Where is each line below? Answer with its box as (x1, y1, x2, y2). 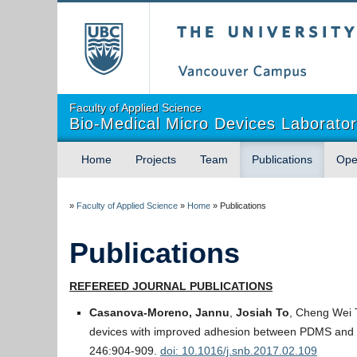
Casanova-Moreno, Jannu (89, 306, 229, 319)
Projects (135, 153, 176, 166)
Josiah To (236, 306, 289, 319)
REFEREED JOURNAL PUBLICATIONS (69, 280, 273, 292)
